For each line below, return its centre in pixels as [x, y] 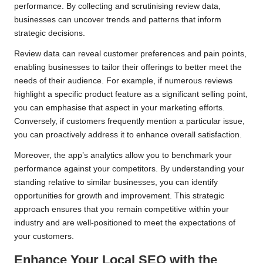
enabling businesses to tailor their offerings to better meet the [128, 68]
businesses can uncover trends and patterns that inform [118, 20]
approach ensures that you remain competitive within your [122, 210]
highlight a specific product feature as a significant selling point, [131, 95]
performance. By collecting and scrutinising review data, [117, 6]
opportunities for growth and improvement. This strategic [119, 196]
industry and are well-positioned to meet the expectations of [125, 223]
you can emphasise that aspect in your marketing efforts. [119, 108]
